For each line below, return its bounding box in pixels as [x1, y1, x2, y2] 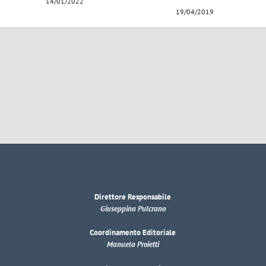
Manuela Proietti [106, 239, 159, 250]
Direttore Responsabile [94, 191, 172, 202]
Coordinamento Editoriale [90, 227, 176, 238]
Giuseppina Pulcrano [100, 203, 166, 214]
